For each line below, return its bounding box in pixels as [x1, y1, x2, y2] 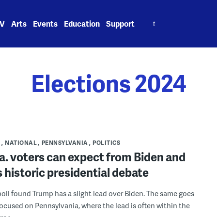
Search [141, 13, 167, 24]
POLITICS [93, 139, 121, 147]
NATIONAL [5, 139, 37, 147]
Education [64, 18, 100, 29]
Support [106, 18, 135, 29]
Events [33, 18, 58, 29]
